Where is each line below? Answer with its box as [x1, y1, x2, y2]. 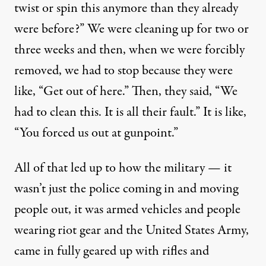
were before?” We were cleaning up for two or [14, 20, 249, 39]
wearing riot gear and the [14, 221, 145, 240]
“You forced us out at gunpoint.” [14, 123, 178, 142]
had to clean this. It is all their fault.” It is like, [14, 103, 246, 122]
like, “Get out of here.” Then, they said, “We [14, 82, 237, 101]
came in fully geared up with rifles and [14, 242, 209, 261]
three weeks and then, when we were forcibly [14, 40, 245, 59]
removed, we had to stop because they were [14, 61, 233, 80]
